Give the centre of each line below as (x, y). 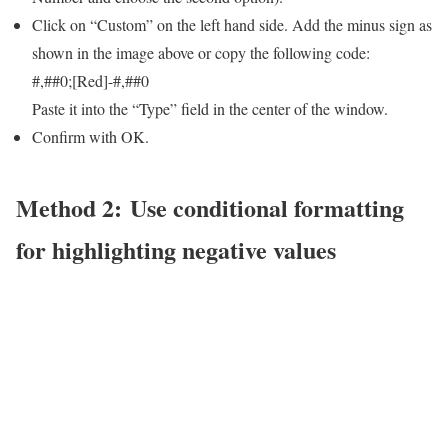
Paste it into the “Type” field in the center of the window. (210, 108)
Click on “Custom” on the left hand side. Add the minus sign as (232, 24)
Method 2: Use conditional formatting (210, 207)
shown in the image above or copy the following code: (201, 52)
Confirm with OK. (90, 136)
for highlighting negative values (176, 249)
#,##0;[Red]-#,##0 (90, 80)
